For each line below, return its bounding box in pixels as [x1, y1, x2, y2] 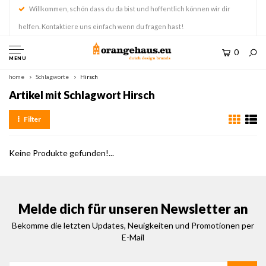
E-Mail [122, 232, 144, 242]
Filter [23, 115, 42, 123]
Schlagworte [36, 73, 69, 80]
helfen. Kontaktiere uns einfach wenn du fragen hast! [18, 23, 183, 30]
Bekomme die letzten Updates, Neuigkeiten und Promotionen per [12, 220, 254, 230]
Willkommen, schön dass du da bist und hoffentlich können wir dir [29, 5, 230, 12]
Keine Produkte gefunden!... [9, 148, 114, 158]
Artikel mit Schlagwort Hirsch [9, 88, 155, 102]
